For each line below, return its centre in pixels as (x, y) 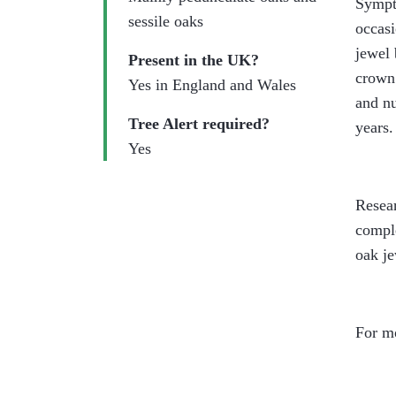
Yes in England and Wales (212, 85)
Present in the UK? (194, 60)
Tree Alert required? (199, 124)
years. (374, 127)
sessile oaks (168, 21)
